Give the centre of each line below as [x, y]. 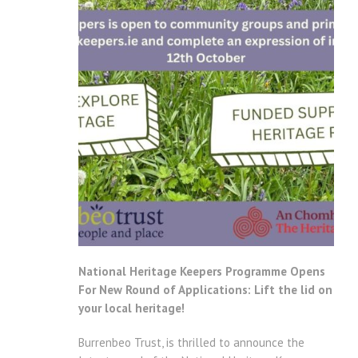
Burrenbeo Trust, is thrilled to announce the [191, 343]
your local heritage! [131, 308]
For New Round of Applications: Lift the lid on [205, 290]
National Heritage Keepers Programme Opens [202, 272]
